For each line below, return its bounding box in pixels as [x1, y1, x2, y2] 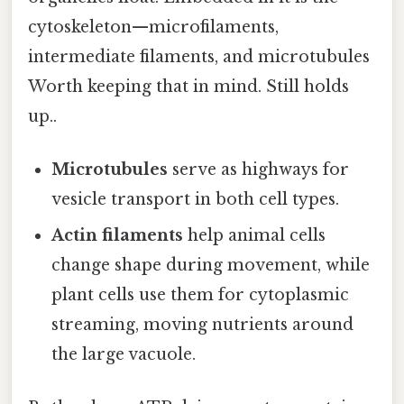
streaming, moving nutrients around [51, 314, 354, 335]
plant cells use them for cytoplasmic [51, 284, 350, 305]
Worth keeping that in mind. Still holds [28, 76, 349, 96]
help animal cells [183, 225, 326, 245]
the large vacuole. [51, 344, 197, 364]
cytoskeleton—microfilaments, [28, 16, 279, 37]
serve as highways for [168, 159, 350, 179]
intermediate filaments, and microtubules [28, 46, 370, 67]
